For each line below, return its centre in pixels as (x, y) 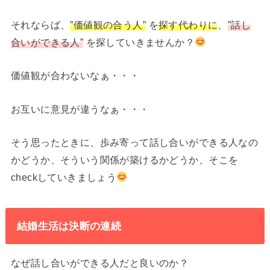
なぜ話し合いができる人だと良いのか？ (100, 263)
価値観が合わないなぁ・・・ (75, 76)
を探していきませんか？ (139, 42)
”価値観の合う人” (108, 24)
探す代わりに (188, 24)
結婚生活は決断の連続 (69, 226)
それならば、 (40, 24)
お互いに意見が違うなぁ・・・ (80, 109)
